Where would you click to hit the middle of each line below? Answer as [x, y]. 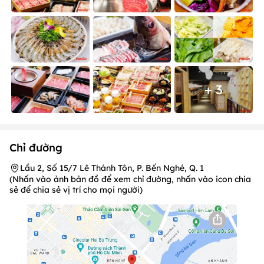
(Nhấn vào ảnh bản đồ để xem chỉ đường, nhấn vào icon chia [130, 179]
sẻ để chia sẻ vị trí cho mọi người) [76, 189]
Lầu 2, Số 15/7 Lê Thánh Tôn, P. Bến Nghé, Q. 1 [112, 168]
